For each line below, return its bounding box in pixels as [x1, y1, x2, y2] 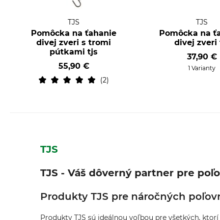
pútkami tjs [50, 47, 98, 56]
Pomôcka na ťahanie [31, 28, 117, 38]
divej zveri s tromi [36, 38, 111, 47]
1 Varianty [188, 64, 216, 72]
